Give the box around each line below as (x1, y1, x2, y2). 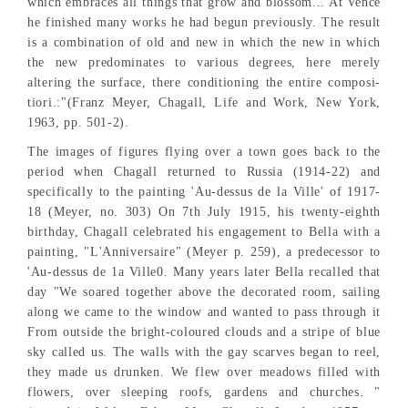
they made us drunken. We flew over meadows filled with (27, 364, 381, 379)
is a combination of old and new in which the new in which (27, 35, 381, 49)
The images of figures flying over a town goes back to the (27, 144, 381, 158)
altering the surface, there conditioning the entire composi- (27, 75, 381, 89)
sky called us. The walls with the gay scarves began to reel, (27, 344, 381, 359)
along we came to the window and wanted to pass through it (27, 304, 381, 319)
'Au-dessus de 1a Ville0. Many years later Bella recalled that (27, 264, 381, 279)
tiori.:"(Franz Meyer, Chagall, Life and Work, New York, (27, 95, 381, 109)
